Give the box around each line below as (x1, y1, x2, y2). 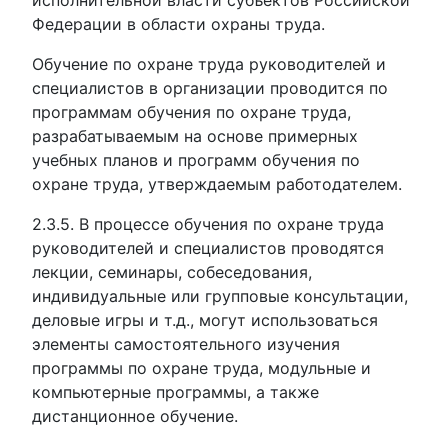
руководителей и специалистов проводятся (32, 238, 384, 258)
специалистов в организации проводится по (32, 78, 388, 98)
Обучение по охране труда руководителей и (32, 54, 386, 74)
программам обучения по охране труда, (32, 102, 351, 122)
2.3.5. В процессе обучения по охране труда (32, 214, 384, 234)
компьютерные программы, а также (32, 382, 319, 402)
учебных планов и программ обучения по (32, 150, 360, 170)
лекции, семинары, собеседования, (32, 262, 312, 282)
